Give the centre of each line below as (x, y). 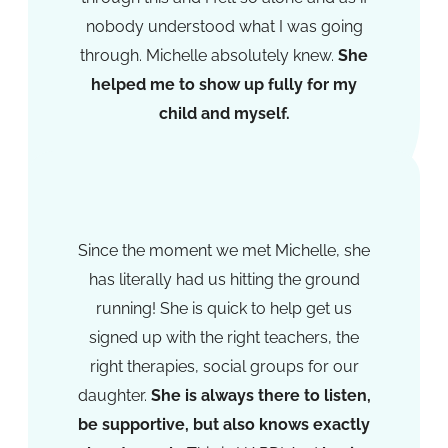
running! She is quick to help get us (224, 309)
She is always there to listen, (260, 396)
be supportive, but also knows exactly (224, 425)
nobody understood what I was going (224, 27)
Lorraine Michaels (224, 168)
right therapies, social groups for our (224, 367)
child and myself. (224, 114)
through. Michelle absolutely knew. (209, 56)
